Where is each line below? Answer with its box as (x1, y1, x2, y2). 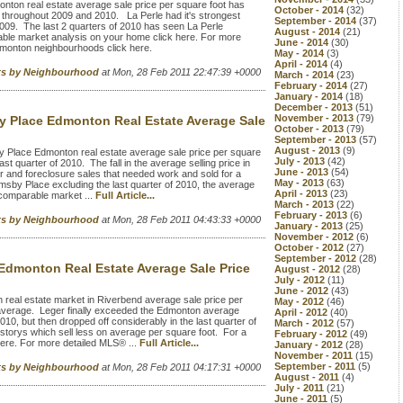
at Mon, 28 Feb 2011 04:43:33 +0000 (102, 214, 261, 225)
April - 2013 (274, 188, 330, 199)
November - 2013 (274, 112, 356, 123)
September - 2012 (274, 253, 359, 264)
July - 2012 (274, 274, 327, 285)
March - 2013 (274, 199, 336, 210)
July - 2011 (274, 382, 327, 393)
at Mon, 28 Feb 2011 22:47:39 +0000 (102, 67, 261, 77)
